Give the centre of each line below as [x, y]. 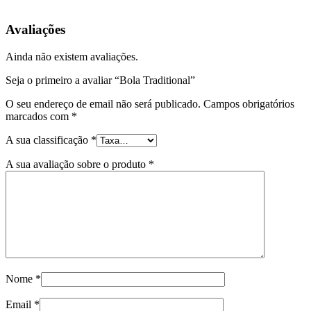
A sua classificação [48, 140]
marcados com [39, 116]
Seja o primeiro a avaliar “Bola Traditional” [100, 80]
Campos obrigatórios [249, 104]
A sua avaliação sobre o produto [77, 164]
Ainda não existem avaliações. [72, 57]
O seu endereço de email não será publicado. [103, 104]
